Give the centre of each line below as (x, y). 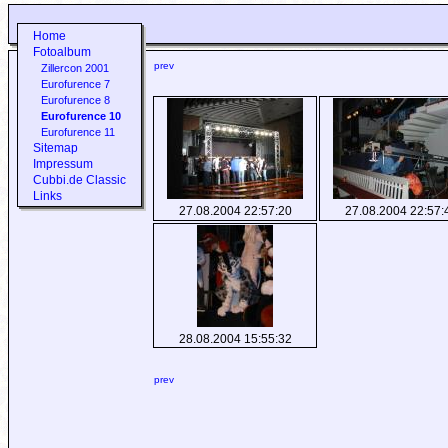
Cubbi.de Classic (79, 180)
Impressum (62, 164)
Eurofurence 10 (80, 116)
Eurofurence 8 (75, 100)
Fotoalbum (61, 52)
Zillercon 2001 (74, 68)
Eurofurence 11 (77, 132)
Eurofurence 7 (75, 84)
